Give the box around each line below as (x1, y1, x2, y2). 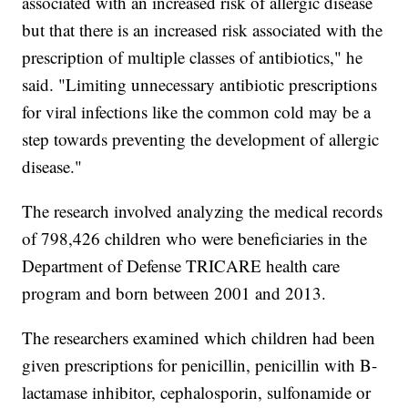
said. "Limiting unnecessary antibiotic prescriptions (22, 73, 378, 97)
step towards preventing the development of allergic (22, 127, 380, 151)
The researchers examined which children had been (22, 326, 376, 350)
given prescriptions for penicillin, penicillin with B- (22, 353, 378, 377)
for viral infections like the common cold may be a (22, 100, 372, 124)
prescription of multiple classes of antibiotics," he (22, 46, 363, 69)
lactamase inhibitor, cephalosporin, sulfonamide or (22, 381, 372, 404)
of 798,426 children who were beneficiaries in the (22, 227, 368, 250)
